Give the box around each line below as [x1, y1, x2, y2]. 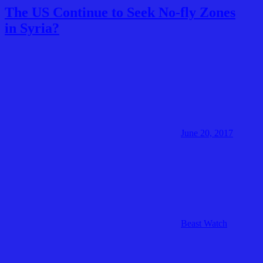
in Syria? [5, 21, 59, 36]
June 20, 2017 [181, 128, 233, 139]
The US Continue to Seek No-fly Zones [5, 5, 235, 21]
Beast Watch [181, 218, 227, 229]
